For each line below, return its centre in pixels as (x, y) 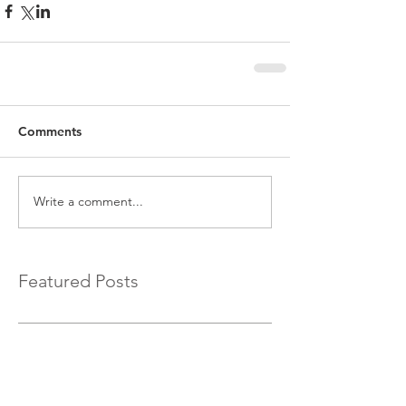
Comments (50, 131)
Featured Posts (78, 280)
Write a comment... (88, 202)
